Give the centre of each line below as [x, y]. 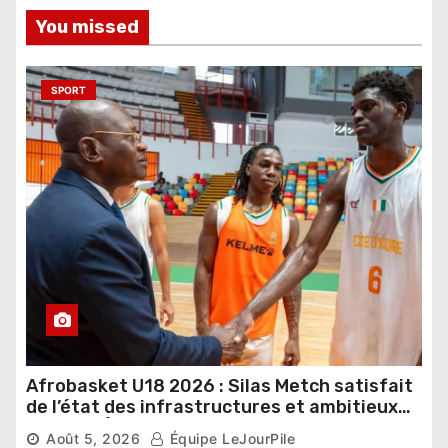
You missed [87, 26]
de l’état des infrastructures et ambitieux [212, 406]
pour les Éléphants [108, 427]
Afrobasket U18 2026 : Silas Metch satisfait [219, 385]
